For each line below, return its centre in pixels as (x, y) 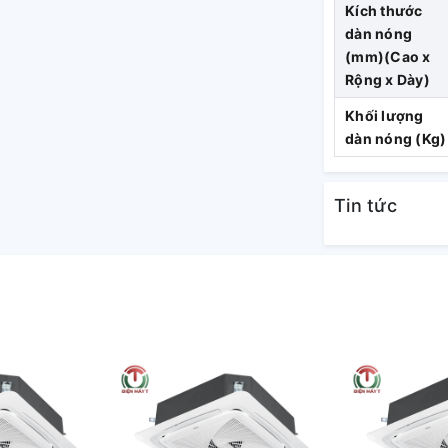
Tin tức (365, 205)
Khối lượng (384, 115)
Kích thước (384, 10)
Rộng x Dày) (387, 79)
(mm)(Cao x (388, 56)
